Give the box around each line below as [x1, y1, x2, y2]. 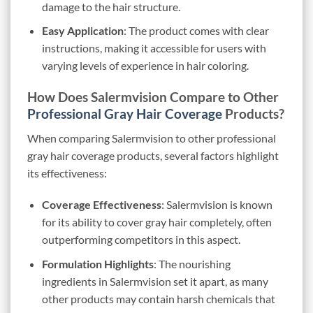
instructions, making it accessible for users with [41, 41, 266, 55]
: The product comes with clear [123, 24, 269, 38]
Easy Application [41, 24, 124, 38]
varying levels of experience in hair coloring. [41, 59, 249, 73]
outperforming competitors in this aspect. [41, 233, 240, 247]
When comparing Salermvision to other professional [27, 131, 276, 145]
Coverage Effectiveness [41, 198, 161, 212]
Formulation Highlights [41, 257, 154, 271]
